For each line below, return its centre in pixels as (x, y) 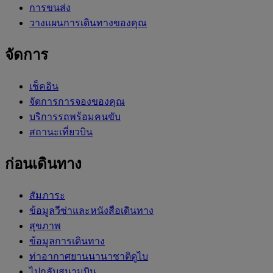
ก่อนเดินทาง (43, 164)
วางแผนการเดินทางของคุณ (88, 23)
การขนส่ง (50, 8)
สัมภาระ (47, 196)
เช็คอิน (44, 87)
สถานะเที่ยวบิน (61, 132)
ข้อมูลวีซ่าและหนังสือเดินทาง (91, 211)
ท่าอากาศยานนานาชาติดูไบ (89, 257)
